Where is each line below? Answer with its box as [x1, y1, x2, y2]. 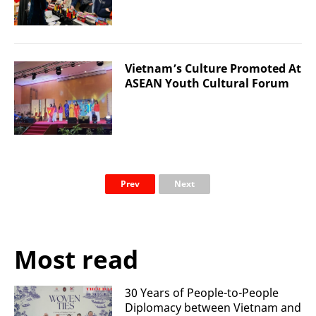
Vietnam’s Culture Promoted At [125, 60, 301, 76]
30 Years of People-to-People [125, 284, 279, 300]
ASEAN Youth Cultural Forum [125, 75, 289, 91]
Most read [14, 242, 138, 276]
